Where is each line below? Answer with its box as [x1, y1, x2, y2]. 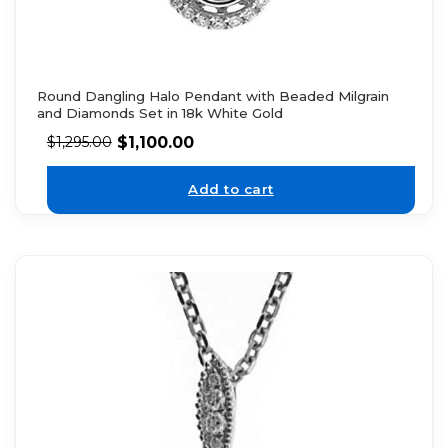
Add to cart [188, 181, 274, 198]
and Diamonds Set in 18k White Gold [36, 104, 283, 121]
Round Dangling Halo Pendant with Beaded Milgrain [36, 87, 389, 104]
